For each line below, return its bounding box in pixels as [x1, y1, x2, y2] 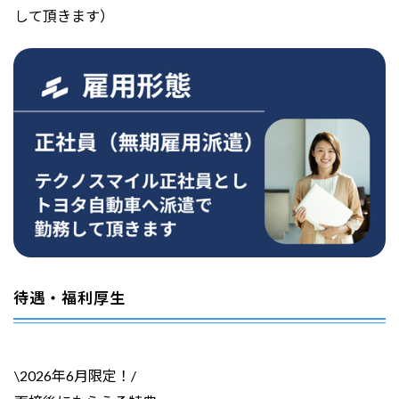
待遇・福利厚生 [13, 288, 126, 307]
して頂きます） [13, 6, 114, 24]
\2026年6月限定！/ [13, 366, 136, 384]
